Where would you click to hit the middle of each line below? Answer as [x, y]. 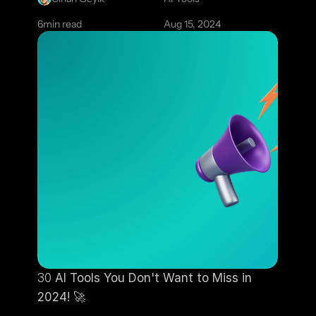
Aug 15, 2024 [192, 24]
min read [62, 24]
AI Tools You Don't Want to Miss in [151, 278]
